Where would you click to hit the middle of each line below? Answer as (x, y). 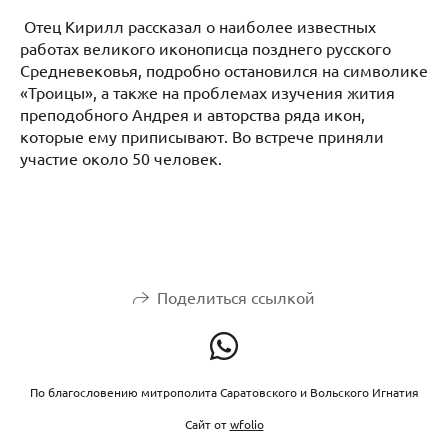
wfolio (246, 424)
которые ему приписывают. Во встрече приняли (202, 135)
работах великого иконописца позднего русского (205, 47)
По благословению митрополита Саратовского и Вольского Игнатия (224, 392)
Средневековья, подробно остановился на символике (224, 69)
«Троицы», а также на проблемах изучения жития (207, 91)
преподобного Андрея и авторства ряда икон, (192, 113)
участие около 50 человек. (121, 157)
